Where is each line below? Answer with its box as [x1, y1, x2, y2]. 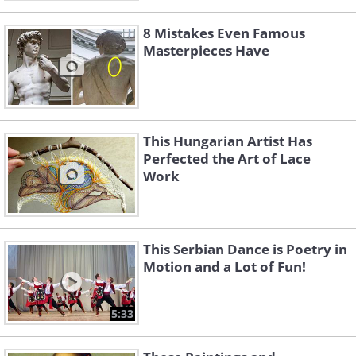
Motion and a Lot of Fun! [143, 257, 306, 277]
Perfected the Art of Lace [143, 149, 311, 168]
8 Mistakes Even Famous [143, 24, 305, 43]
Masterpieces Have [143, 41, 269, 60]
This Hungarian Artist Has [143, 132, 312, 151]
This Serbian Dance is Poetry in [143, 240, 347, 259]
